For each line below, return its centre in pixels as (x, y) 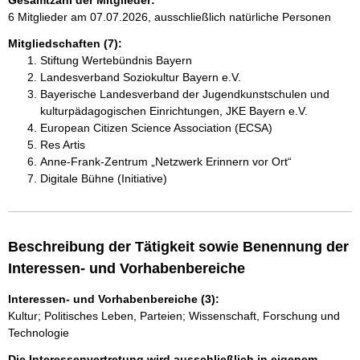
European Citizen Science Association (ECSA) (156, 128)
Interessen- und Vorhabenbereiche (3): (114, 299)
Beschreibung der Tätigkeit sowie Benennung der (178, 247)
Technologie (39, 333)
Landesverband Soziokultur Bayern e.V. (141, 77)
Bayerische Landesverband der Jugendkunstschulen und (185, 94)
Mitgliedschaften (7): (65, 43)
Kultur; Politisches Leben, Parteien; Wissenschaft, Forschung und (174, 316)
